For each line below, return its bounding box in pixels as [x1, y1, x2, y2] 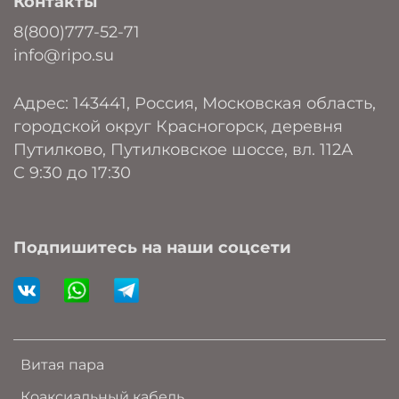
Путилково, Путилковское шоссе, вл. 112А [13, 140, 353, 159]
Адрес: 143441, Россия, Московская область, [13, 94, 376, 112]
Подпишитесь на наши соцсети [13, 238, 291, 256]
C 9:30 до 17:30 [13, 163, 131, 182]
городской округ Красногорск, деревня [13, 117, 343, 135]
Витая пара [20, 356, 104, 373]
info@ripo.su [13, 45, 114, 64]
